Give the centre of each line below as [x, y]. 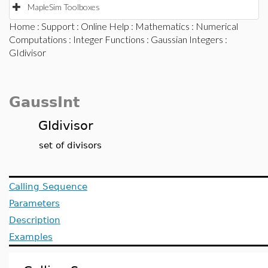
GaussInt [44, 102]
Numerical [217, 26]
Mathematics [162, 26]
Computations [38, 39]
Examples [31, 237]
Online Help [105, 26]
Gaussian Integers [187, 39]
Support [58, 26]
